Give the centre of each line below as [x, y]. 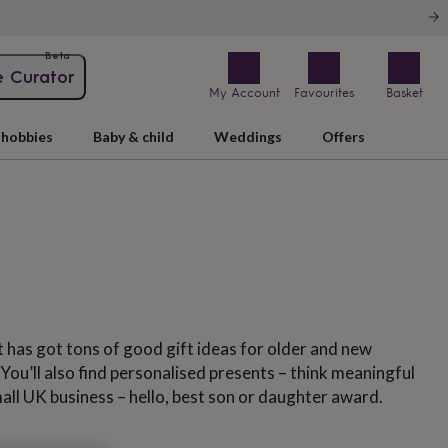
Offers [343, 136]
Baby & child [133, 136]
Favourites [324, 93]
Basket [404, 93]
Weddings [247, 136]
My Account [244, 93]
